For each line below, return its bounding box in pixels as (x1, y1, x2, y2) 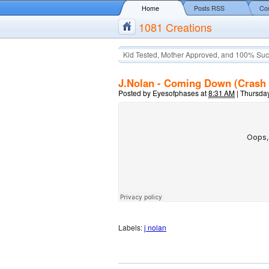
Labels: (118, 222, 144, 232)
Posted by (118, 88, 153, 98)
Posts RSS (194, 4, 225, 13)
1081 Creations (139, 19, 212, 35)
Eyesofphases (153, 88, 199, 98)
